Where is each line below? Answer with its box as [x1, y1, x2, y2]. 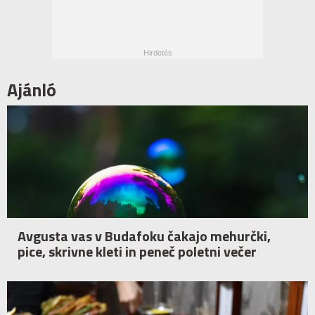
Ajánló [7, 76, 56, 104]
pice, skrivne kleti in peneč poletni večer [18, 240, 257, 263]
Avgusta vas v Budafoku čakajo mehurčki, [18, 225, 271, 247]
